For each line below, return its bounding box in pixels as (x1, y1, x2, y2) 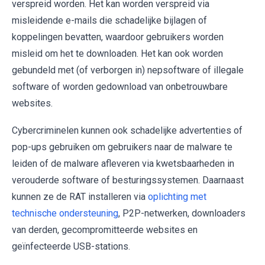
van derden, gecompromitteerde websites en (12, 224, 198, 235)
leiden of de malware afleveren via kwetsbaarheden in (12, 157, 234, 169)
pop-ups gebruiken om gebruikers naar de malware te (12, 141, 232, 153)
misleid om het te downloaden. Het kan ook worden (12, 47, 223, 59)
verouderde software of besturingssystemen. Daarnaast (12, 174, 244, 186)
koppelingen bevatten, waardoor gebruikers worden (12, 31, 224, 43)
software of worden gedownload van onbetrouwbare (12, 80, 228, 92)
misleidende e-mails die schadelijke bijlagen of (12, 14, 207, 26)
